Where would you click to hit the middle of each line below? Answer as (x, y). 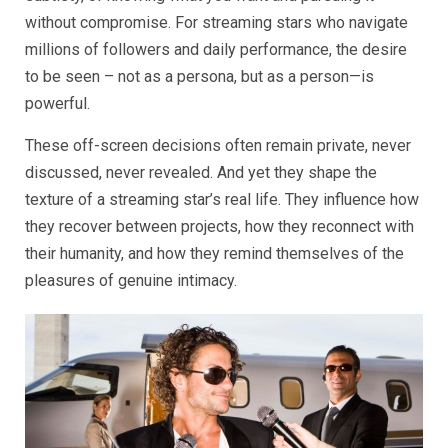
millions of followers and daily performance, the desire (216, 49)
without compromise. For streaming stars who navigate (216, 22)
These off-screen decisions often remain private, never (218, 145)
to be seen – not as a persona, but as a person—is (199, 76)
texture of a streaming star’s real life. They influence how (222, 199)
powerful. (57, 103)
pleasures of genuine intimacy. (131, 280)
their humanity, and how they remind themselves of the (214, 253)
